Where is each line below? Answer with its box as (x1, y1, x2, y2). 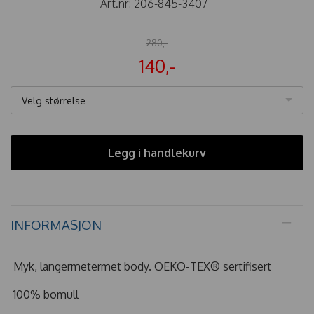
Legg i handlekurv (108, 145, 206, 160)
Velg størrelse (22, 94, 86, 107)
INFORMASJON (11, 216, 102, 233)
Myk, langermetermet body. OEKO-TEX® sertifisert (13, 259, 274, 273)
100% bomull (13, 287, 81, 301)
